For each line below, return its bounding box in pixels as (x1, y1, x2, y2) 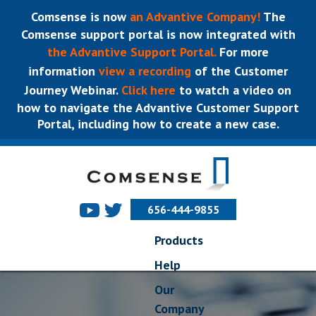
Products (154, 231, 203, 248)
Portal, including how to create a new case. (37, 116, 279, 132)
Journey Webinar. (25, 82, 118, 98)
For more (216, 44, 269, 60)
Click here (118, 82, 176, 98)
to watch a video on (176, 82, 291, 98)
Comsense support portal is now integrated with (20, 26, 296, 42)
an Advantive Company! (129, 8, 263, 25)
